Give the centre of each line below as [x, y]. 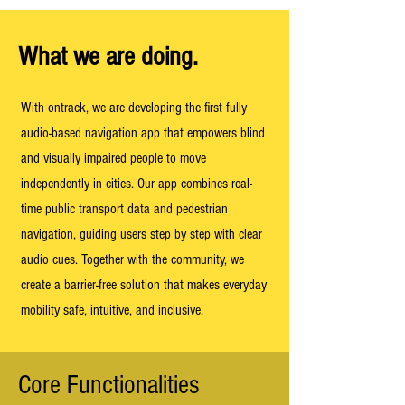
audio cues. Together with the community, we [132, 259]
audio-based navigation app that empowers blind [143, 133]
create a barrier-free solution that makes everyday [144, 285]
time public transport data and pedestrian [124, 209]
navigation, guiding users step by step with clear [141, 234]
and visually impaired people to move [113, 158]
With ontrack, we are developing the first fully [134, 108]
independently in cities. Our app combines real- [137, 184]
